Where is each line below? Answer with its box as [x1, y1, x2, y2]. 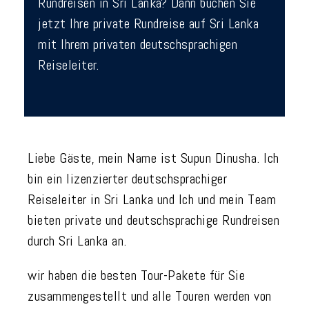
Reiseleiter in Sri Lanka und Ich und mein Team [28, 190, 276, 208]
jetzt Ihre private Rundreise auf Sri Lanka [38, 14, 259, 32]
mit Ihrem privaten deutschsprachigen [38, 35, 237, 53]
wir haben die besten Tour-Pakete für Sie [28, 266, 245, 284]
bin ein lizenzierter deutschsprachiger [28, 170, 227, 188]
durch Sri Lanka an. [28, 232, 127, 250]
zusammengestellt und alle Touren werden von [28, 287, 272, 305]
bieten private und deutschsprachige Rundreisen [28, 211, 279, 229]
